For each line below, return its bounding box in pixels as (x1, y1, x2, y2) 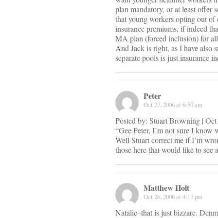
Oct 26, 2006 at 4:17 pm (144, 192, 202, 201)
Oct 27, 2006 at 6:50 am (144, 100, 202, 109)
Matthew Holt (144, 182, 189, 194)
